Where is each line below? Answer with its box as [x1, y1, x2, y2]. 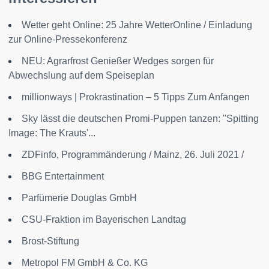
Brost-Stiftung [22, 236, 79, 246]
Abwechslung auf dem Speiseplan [8, 70, 154, 80]
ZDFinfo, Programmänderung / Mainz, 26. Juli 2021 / [22, 150, 244, 160]
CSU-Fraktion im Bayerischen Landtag [22, 214, 186, 225]
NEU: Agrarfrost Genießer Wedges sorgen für [22, 56, 214, 66]
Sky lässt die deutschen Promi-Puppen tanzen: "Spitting [22, 113, 259, 124]
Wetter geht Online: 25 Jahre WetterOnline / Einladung [22, 20, 252, 30]
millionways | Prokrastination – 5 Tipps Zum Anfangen [22, 92, 250, 102]
